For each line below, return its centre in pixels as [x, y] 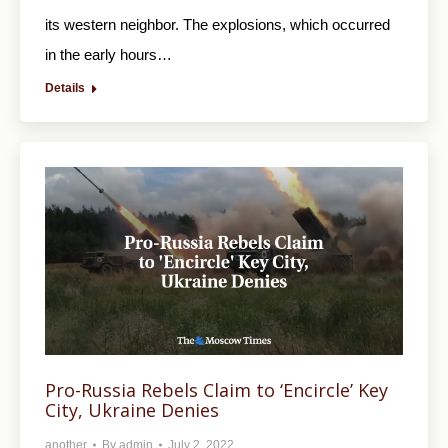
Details [65, 88]
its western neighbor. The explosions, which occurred [217, 25]
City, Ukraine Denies [132, 410]
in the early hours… [108, 55]
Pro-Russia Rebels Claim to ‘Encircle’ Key [216, 390]
